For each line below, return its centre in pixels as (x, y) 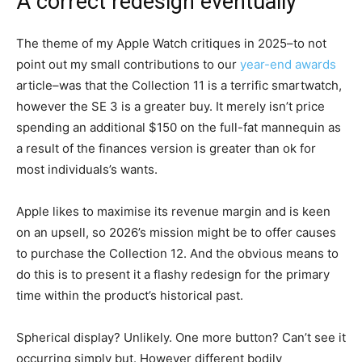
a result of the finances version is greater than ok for (166, 149)
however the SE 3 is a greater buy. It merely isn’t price (170, 107)
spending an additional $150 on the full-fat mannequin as (179, 128)
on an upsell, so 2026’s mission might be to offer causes (176, 233)
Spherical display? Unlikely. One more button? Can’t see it (181, 338)
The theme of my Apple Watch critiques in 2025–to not (171, 44)
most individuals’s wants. (87, 170)
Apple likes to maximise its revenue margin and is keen (173, 212)
